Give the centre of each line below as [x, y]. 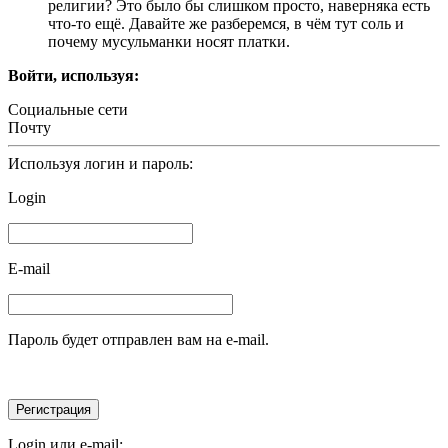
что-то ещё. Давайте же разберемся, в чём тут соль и [226, 24]
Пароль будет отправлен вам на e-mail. [138, 340]
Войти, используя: [73, 76]
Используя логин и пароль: [100, 164]
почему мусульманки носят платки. [169, 42]
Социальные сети [68, 110]
